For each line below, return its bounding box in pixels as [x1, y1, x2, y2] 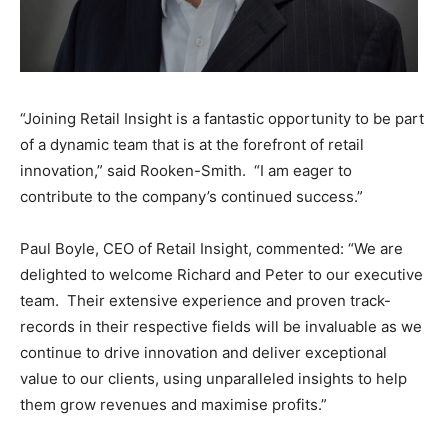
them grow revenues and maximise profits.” [20, 395, 327, 415]
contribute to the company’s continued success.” [20, 187, 363, 207]
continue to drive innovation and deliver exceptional [20, 343, 387, 363]
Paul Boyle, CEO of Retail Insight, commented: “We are [20, 239, 403, 259]
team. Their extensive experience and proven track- [20, 291, 391, 311]
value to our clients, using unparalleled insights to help [20, 369, 407, 389]
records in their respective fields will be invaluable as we [20, 317, 422, 337]
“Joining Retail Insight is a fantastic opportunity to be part [20, 109, 424, 129]
